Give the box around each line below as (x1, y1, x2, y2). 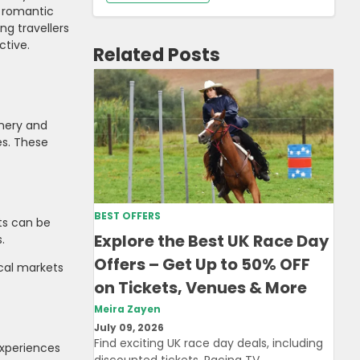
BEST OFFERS (94, 210, 161, 223)
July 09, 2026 (94, 321, 164, 334)
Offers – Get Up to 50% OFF (94, 253, 310, 276)
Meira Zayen (94, 302, 161, 316)
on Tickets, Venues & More (94, 276, 307, 300)
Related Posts (93, 41, 220, 67)
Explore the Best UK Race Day (94, 230, 329, 253)
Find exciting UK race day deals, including (94, 334, 323, 351)
